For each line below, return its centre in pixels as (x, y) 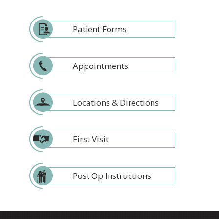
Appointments (100, 66)
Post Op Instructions (112, 175)
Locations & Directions (116, 102)
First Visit (91, 139)
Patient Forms (100, 29)
